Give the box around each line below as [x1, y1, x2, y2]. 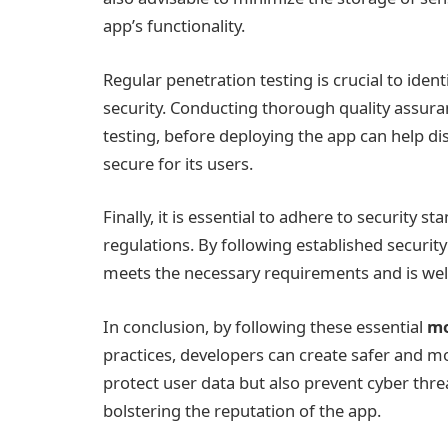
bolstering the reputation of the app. [103, 398, 381, 422]
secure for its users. [103, 151, 253, 175]
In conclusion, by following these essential [103, 314, 427, 338]
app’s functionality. [103, 14, 245, 38]
